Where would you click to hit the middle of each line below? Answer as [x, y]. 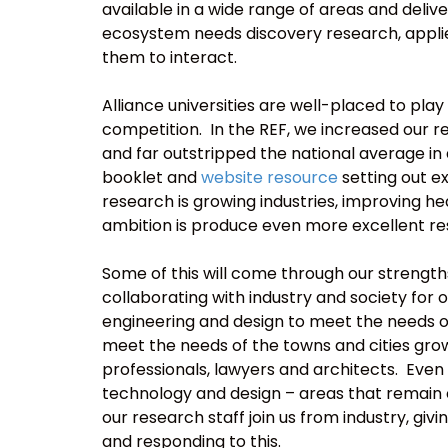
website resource [269, 178]
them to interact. [169, 58]
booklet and [151, 178]
